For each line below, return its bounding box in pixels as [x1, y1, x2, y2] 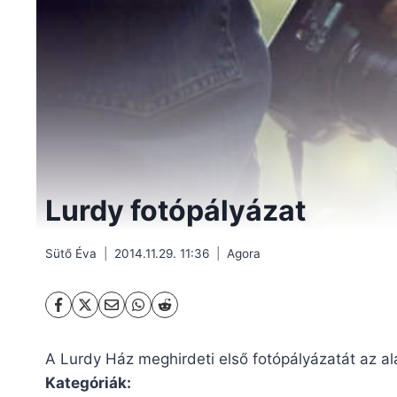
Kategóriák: [45, 373, 131, 392]
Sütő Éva [45, 245, 97, 261]
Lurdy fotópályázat [45, 193, 306, 229]
